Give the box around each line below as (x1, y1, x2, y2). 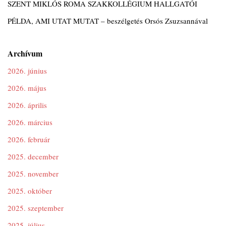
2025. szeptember (8, 203, 64, 213)
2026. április (8, 100, 47, 110)
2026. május (8, 83, 46, 93)
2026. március (8, 117, 52, 127)
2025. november (8, 168, 59, 179)
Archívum (8, 47, 42, 59)
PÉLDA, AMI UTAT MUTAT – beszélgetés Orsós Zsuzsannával (8, 16, 208, 26)
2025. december (8, 151, 59, 161)
